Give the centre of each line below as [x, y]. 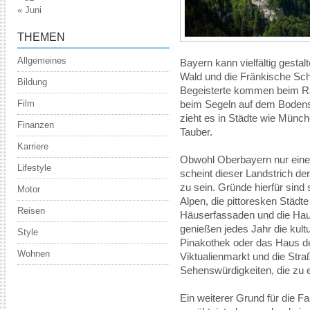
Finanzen [36, 125]
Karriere [33, 146]
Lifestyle [34, 168]
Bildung [32, 82]
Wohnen [34, 254]
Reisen [31, 211]
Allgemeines [42, 61]
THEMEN [41, 37]
